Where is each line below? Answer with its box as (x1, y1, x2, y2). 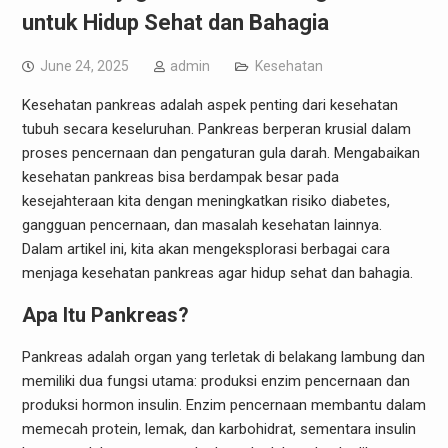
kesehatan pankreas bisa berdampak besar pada (21, 168, 339, 186)
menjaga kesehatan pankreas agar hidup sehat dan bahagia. (21, 264, 413, 282)
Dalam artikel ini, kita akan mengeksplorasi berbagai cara (21, 240, 390, 258)
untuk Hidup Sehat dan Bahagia (21, 10, 329, 35)
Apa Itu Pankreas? (21, 303, 189, 327)
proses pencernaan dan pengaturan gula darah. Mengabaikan (21, 144, 420, 162)
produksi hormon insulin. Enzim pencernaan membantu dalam (21, 396, 426, 414)
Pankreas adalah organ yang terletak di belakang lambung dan (21, 348, 425, 366)
